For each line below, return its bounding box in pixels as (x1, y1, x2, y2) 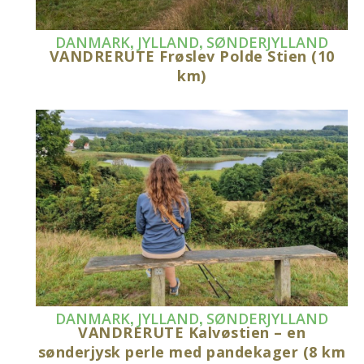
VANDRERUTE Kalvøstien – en (78, 323, 306, 343)
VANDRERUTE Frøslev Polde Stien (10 (49, 45, 335, 66)
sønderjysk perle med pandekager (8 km (37, 342, 346, 362)
